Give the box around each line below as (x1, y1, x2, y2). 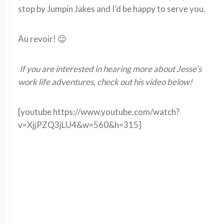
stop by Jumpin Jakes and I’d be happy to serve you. (18, 3, 205, 14)
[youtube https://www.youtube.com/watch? (18, 106, 179, 117)
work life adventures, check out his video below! (18, 76, 192, 87)
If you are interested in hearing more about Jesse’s (19, 63, 201, 74)
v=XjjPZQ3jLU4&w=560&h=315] (18, 119, 141, 130)
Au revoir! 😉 (18, 33, 66, 44)
